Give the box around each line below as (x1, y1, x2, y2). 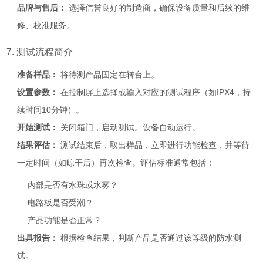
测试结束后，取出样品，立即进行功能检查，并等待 (58, 140, 250, 150)
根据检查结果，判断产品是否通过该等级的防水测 (58, 233, 242, 242)
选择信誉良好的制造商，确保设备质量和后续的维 (66, 3, 250, 12)
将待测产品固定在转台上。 (58, 70, 160, 79)
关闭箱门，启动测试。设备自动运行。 (58, 123, 201, 132)
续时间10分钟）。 (17, 105, 85, 114)
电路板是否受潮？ (28, 198, 94, 207)
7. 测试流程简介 (6, 47, 73, 57)
